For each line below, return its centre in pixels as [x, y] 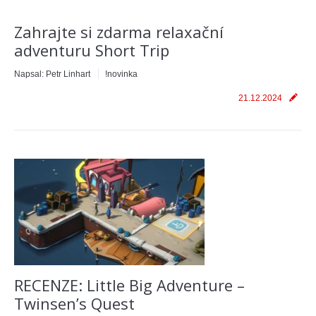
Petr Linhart [68, 74]
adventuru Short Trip [92, 50]
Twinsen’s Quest [74, 303]
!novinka [121, 74]
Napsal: [30, 74]
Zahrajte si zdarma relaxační [119, 32]
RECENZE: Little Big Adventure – [129, 285]
